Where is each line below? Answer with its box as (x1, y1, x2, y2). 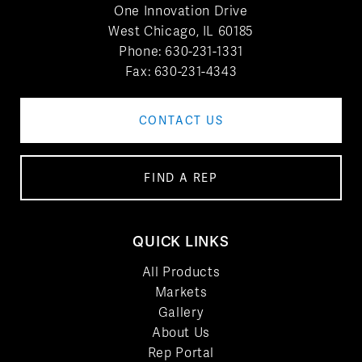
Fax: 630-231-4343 (124, 63, 238, 80)
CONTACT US (138, 113, 224, 128)
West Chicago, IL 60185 (108, 23, 254, 40)
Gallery (158, 304, 204, 321)
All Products (141, 263, 221, 280)
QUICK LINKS (133, 232, 229, 250)
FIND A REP (144, 170, 218, 185)
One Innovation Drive (114, 2, 248, 19)
